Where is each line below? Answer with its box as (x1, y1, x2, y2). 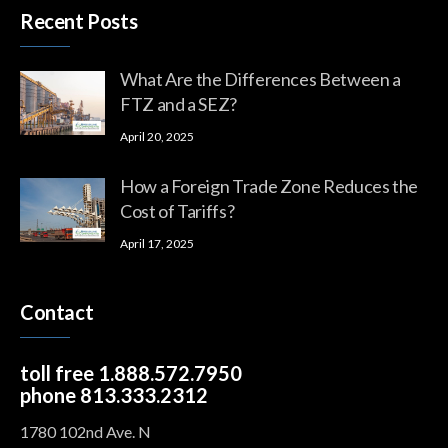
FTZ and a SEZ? (120, 92, 237, 115)
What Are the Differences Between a (120, 67, 401, 90)
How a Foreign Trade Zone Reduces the (120, 174, 419, 197)
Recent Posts (20, 8, 138, 33)
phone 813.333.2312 (20, 382, 208, 407)
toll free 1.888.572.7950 (20, 360, 242, 385)
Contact (20, 299, 94, 324)
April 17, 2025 (120, 235, 194, 251)
